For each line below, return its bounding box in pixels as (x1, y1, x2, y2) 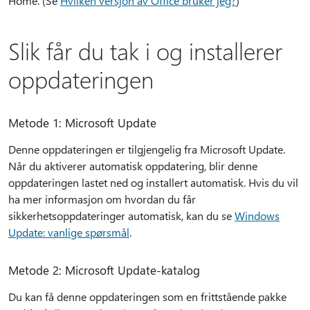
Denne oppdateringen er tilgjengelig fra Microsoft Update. (8, 142, 285, 156)
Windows (235, 208, 280, 223)
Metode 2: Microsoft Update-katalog (8, 262, 200, 277)
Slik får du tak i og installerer (8, 35, 282, 66)
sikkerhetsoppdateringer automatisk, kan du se (8, 208, 235, 223)
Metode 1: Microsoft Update (8, 115, 156, 130)
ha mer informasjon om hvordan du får (8, 192, 196, 206)
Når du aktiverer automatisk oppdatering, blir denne (8, 158, 257, 173)
